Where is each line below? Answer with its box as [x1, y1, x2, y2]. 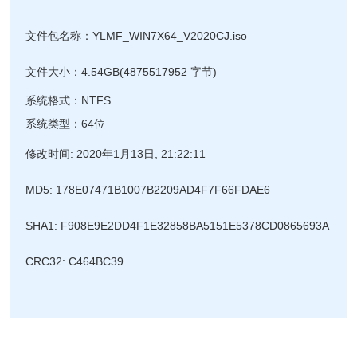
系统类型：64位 [25, 117, 106, 131]
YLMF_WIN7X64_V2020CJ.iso [92, 29, 248, 43]
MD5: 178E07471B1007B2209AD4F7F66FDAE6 [25, 183, 271, 197]
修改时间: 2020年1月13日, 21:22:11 [25, 147, 206, 161]
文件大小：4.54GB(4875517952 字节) [25, 65, 218, 79]
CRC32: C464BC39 [25, 255, 124, 269]
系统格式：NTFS [25, 94, 112, 108]
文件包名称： [25, 29, 93, 43]
